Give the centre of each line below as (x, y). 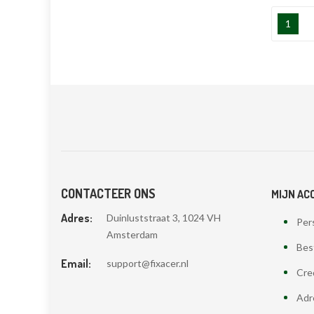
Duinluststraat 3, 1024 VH (164, 217)
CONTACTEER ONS (108, 193)
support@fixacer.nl (148, 263)
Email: (76, 263)
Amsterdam (132, 234)
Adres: (77, 218)
